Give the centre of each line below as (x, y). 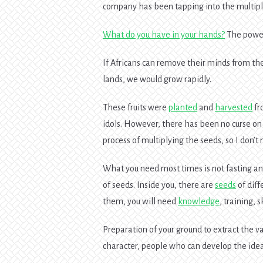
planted (183, 107)
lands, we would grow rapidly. (157, 79)
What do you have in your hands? (164, 34)
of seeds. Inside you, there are (159, 185)
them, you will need (141, 201)
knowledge (199, 201)
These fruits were (136, 107)
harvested (234, 107)
